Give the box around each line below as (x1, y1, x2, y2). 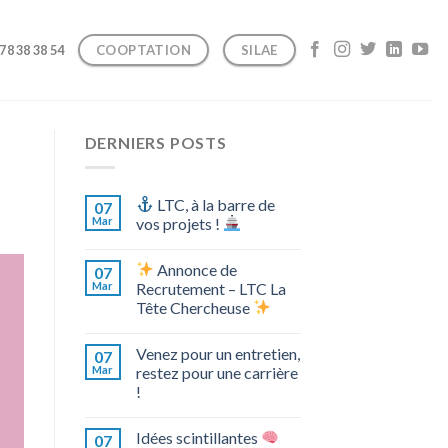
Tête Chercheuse (135, 297, 253, 317)
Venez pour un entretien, (135, 343, 300, 363)
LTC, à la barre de (153, 194, 275, 214)
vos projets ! (135, 213, 223, 233)
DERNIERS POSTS (84, 133, 227, 152)
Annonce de (153, 259, 237, 279)
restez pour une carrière (135, 362, 298, 382)
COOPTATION (96, 41, 192, 58)
